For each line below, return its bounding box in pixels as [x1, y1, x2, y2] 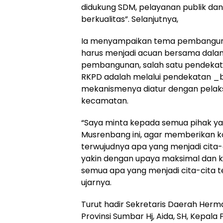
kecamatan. [81, 95, 128, 107]
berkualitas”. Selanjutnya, [81, 13, 178, 25]
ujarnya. [81, 177, 111, 189]
